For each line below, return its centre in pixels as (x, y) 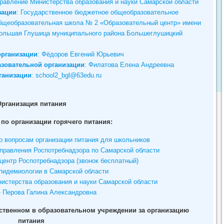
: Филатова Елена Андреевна (129, 64)
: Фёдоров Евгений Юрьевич (80, 54)
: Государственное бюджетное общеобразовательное (97, 12)
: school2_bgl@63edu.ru (66, 75)
